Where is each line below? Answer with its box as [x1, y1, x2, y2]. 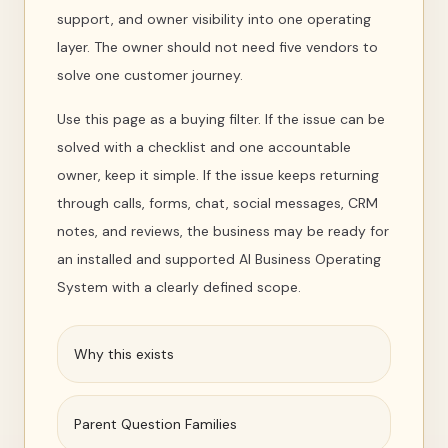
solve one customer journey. [57, 66, 243, 84]
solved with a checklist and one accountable [57, 138, 351, 156]
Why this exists [74, 345, 174, 363]
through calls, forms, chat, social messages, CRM [57, 194, 378, 212]
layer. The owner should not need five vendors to [57, 38, 378, 56]
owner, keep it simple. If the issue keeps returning [57, 166, 379, 184]
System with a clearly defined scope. [57, 278, 301, 296]
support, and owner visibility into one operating [57, 10, 371, 28]
